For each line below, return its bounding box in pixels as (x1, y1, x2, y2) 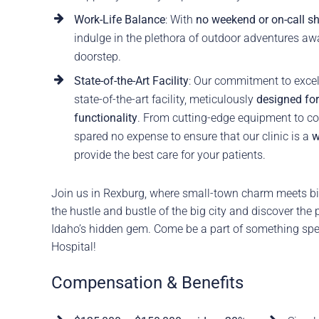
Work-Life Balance (73, 13, 165, 27)
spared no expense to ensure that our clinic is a (73, 130, 312, 144)
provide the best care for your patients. (73, 148, 266, 162)
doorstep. (73, 50, 121, 64)
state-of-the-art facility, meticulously (73, 93, 256, 107)
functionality (73, 111, 137, 125)
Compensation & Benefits (51, 273, 244, 293)
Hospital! (51, 240, 96, 254)
